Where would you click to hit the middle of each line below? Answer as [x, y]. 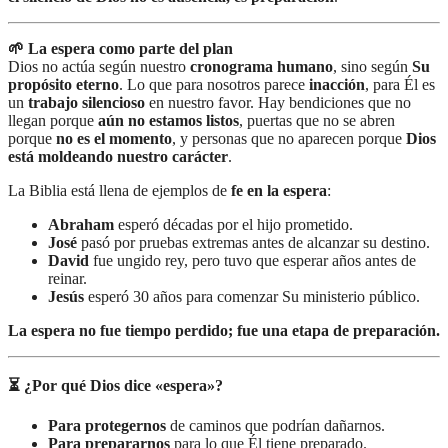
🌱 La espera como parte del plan [120, 48]
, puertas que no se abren [317, 120]
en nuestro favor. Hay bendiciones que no [278, 102]
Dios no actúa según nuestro [99, 66]
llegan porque [53, 120]
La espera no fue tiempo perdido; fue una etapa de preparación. [224, 330]
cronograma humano [261, 66]
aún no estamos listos [168, 120]
